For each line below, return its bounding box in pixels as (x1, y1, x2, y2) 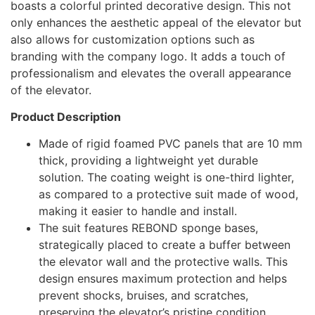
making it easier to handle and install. (39, 204, 237, 219)
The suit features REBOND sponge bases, (39, 221, 258, 236)
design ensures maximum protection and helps (39, 271, 287, 286)
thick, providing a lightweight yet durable (39, 153, 258, 168)
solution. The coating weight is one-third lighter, (39, 170, 294, 185)
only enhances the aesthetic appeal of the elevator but (11, 15, 302, 30)
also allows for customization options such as (11, 32, 255, 46)
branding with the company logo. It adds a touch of (11, 49, 285, 63)
